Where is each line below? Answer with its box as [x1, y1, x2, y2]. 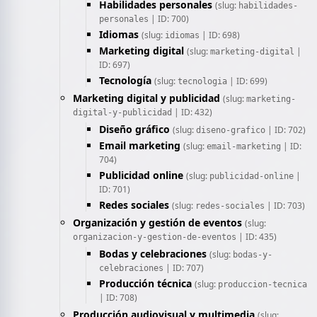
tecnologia [178, 76, 227, 86]
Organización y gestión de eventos [73, 216, 242, 229]
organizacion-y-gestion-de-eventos [73, 232, 236, 242]
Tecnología [99, 74, 151, 87]
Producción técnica [99, 277, 192, 290]
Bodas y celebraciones [99, 247, 207, 260]
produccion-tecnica [218, 279, 307, 289]
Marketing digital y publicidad [73, 91, 220, 105]
